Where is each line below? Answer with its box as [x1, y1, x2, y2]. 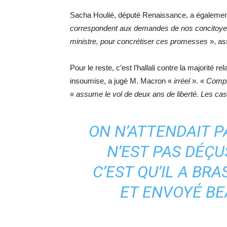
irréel [174, 77, 192, 85]
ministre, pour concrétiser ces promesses [70, 37, 208, 46]
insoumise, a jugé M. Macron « [70, 77, 174, 85]
